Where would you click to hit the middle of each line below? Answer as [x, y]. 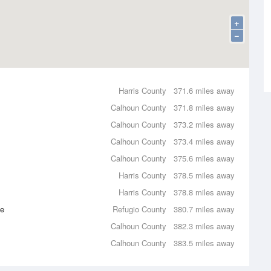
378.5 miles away [204, 175]
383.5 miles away [204, 243]
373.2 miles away [204, 124]
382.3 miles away [204, 226]
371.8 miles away [204, 107]
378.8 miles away [204, 192]
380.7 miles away [204, 209]
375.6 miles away [204, 158]
